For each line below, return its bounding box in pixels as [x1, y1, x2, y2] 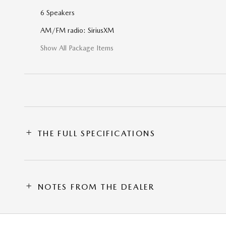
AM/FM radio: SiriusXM [40, 26, 114, 34]
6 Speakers [40, 8, 75, 17]
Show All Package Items [40, 43, 114, 52]
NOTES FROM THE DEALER [37, 182, 155, 192]
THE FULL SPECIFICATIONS [37, 128, 156, 138]
